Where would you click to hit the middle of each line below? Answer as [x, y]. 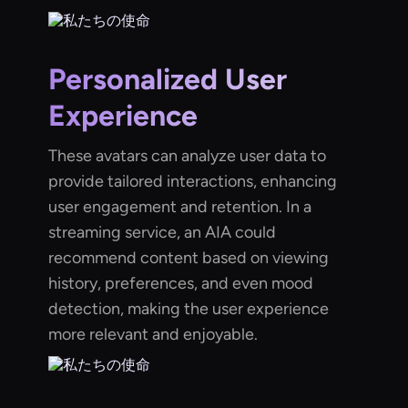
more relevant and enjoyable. [153, 335]
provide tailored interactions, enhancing [193, 182]
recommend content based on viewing [189, 258]
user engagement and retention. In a [180, 207]
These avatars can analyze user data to [188, 156]
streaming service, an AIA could [163, 233]
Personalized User [168, 80]
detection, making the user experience [189, 309]
